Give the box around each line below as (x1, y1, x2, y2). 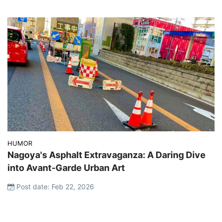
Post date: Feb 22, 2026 (14, 182, 94, 191)
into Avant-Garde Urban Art (7, 162, 125, 173)
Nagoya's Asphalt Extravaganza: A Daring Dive (7, 149, 206, 160)
